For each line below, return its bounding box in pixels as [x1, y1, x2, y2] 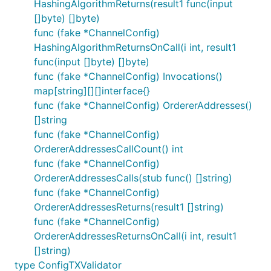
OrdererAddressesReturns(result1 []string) [34, 201, 224, 213]
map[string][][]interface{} [34, 85, 150, 97]
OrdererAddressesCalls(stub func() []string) [34, 172, 232, 184]
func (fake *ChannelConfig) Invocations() [34, 70, 223, 82]
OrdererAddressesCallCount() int [34, 143, 183, 155]
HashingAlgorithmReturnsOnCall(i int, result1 [34, 41, 236, 53]
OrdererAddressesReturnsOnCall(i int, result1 [34, 230, 237, 242]
